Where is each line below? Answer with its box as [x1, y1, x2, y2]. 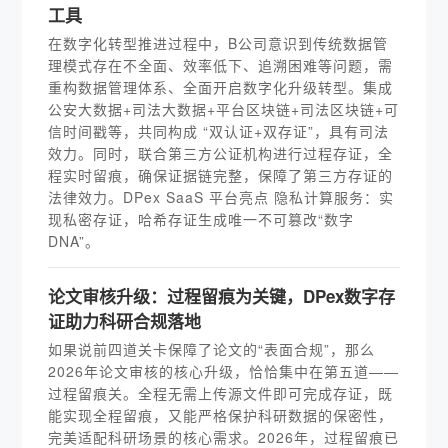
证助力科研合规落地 [48, 309, 202, 333]
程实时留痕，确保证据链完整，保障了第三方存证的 [48, 165, 394, 185]
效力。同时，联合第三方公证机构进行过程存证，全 [48, 143, 394, 163]
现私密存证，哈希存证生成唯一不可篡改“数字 [48, 209, 355, 229]
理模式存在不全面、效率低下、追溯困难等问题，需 [48, 55, 394, 75]
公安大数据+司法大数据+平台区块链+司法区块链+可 [48, 99, 400, 119]
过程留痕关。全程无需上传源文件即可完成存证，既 [48, 383, 394, 403]
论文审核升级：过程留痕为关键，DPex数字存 [48, 284, 396, 308]
